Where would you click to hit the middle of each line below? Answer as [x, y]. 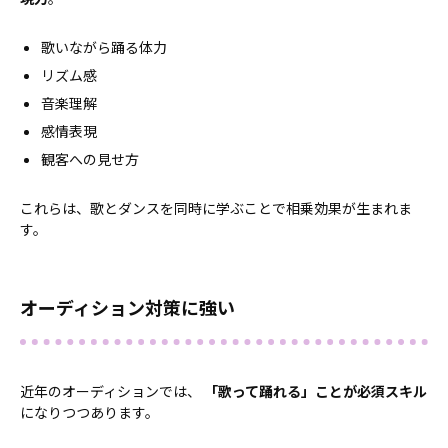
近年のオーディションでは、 [112, 391]
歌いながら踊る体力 [104, 47]
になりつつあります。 [89, 412]
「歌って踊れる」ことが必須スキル [315, 391]
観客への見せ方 [90, 159]
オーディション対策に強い [127, 307]
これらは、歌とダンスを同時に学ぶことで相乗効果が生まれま [216, 208]
